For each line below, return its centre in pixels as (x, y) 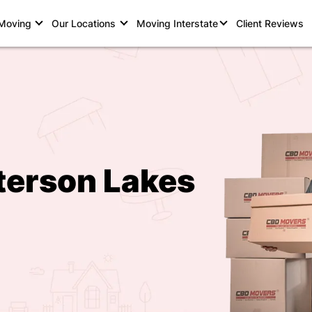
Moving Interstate (177, 23)
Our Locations (85, 23)
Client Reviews (270, 23)
